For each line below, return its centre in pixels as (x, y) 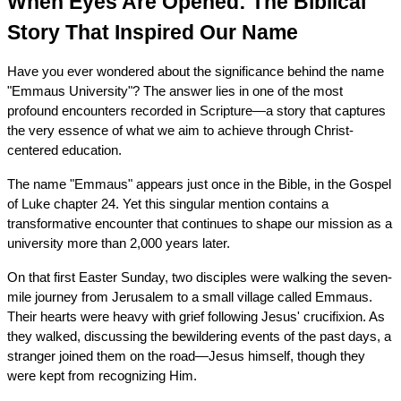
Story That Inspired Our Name (152, 32)
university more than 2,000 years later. (118, 243)
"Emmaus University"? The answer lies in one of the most (175, 91)
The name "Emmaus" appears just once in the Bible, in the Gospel (199, 184)
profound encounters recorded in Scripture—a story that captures (196, 111)
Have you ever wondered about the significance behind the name (195, 71)
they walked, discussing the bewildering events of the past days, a (199, 336)
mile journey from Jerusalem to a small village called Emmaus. (189, 297)
